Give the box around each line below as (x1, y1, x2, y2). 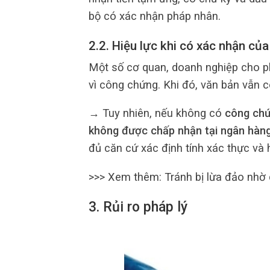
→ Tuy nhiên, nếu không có (89, 107, 225, 120)
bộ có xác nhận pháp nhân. (89, 10, 221, 23)
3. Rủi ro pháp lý (89, 199, 191, 216)
